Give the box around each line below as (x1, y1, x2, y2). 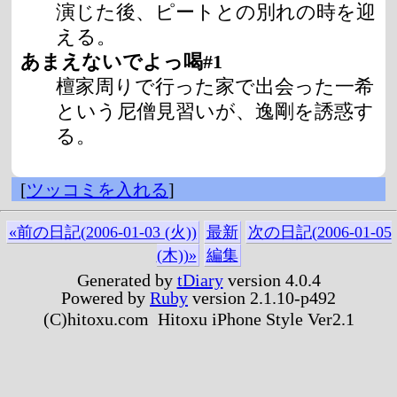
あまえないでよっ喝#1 (20, 51, 222, 74)
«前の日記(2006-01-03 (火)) (8, 223, 197, 242)
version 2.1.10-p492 (188, 288, 336, 308)
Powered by (61, 288, 150, 308)
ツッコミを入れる (27, 180, 168, 200)
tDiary (176, 270, 223, 291)
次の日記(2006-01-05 (247, 223, 392, 242)
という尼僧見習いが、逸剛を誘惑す (56, 100, 374, 123)
